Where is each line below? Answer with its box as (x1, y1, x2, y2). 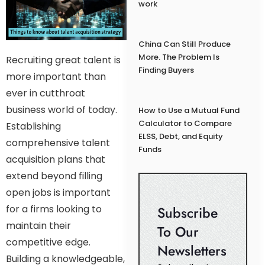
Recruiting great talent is (6, 53, 121, 67)
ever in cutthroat (6, 86, 85, 100)
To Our (157, 222, 199, 243)
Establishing (6, 119, 61, 133)
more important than (6, 69, 106, 83)
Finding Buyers (138, 64, 194, 76)
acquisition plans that (6, 152, 105, 166)
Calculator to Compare (138, 118, 232, 130)
